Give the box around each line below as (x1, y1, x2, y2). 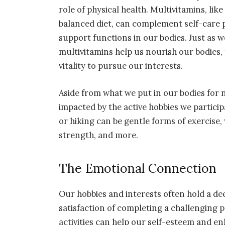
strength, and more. (59, 130, 139, 141)
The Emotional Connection (59, 160, 217, 176)
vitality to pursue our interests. (59, 60, 183, 72)
